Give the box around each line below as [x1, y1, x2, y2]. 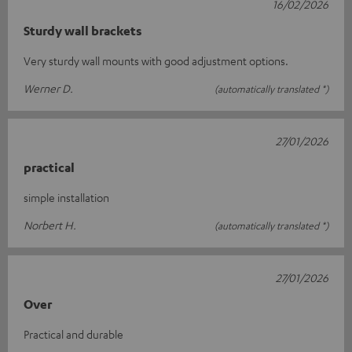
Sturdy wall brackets [24, 23, 142, 38]
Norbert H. [24, 218, 76, 232]
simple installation [24, 190, 109, 204]
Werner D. [24, 81, 73, 95]
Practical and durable [24, 327, 123, 341]
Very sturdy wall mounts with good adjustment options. [24, 53, 288, 68]
